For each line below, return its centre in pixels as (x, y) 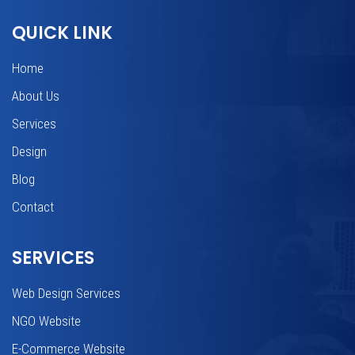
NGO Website (46, 321)
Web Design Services (66, 294)
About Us (36, 96)
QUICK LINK (62, 33)
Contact (33, 207)
